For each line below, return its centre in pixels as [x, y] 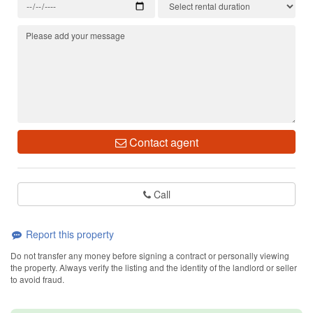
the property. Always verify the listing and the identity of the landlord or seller [154, 268]
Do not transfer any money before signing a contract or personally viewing [150, 256]
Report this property [68, 234]
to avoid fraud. [37, 279]
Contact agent [162, 142]
